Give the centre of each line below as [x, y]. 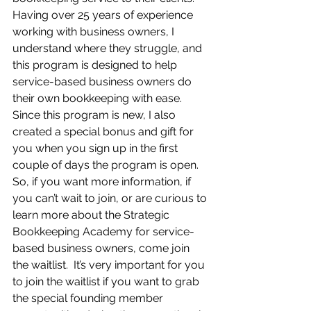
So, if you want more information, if [103, 182]
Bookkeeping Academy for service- [103, 232]
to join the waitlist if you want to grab [107, 281]
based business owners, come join [102, 248]
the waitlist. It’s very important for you [110, 265]
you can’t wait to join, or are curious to [111, 198]
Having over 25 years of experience [104, 15]
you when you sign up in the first [96, 148]
